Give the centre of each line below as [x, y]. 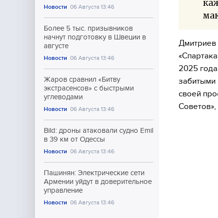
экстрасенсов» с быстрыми [89, 88]
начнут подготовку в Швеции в [95, 37]
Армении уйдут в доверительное [98, 182]
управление [63, 190]
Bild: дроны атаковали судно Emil [99, 130]
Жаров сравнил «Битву [82, 79]
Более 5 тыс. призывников [88, 28]
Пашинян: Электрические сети [94, 173]
